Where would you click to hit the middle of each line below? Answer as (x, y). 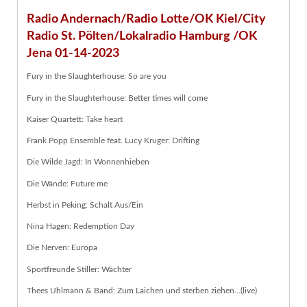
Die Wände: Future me (67, 183)
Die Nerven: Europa (62, 248)
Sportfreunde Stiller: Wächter (79, 269)
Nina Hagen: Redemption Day (81, 226)
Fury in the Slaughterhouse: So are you (97, 76)
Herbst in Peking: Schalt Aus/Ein (85, 205)
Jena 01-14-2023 (73, 53)
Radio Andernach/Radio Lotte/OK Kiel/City (146, 19)
